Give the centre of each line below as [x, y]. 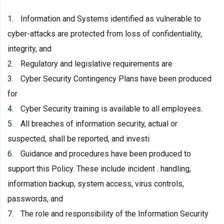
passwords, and [35, 198]
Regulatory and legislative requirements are [96, 63]
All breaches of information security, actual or [99, 123]
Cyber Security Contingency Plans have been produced [116, 78]
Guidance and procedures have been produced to [106, 153]
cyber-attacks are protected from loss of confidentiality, [105, 33]
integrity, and [29, 48]
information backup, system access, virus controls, [96, 183]
